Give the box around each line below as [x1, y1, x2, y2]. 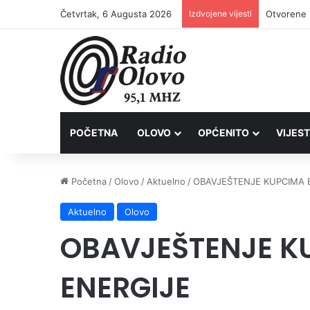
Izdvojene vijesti [189, 8, 252, 19]
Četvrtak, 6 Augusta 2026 [60, 8, 172, 19]
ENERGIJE [60, 268, 190, 307]
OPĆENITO [198, 127, 249, 138]
